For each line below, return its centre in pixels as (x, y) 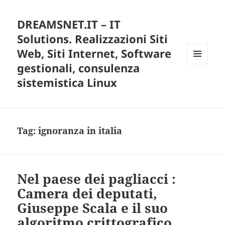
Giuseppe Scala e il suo (93, 208)
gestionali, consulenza (79, 68)
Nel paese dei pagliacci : (97, 179)
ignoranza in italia (80, 131)
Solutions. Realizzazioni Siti (93, 39)
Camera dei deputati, (87, 194)
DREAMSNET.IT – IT (69, 24)
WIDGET (199, 85)
